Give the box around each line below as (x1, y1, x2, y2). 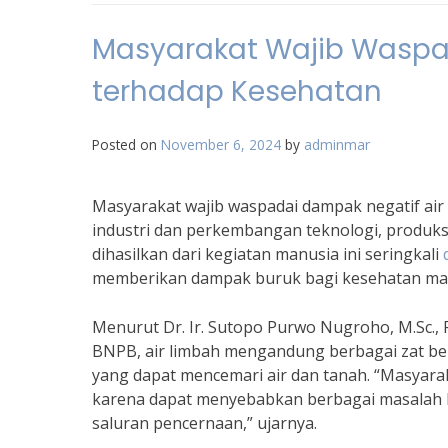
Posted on (92, 135, 161, 154)
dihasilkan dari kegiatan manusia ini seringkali (92, 243, 443, 265)
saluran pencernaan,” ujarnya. (92, 412, 317, 434)
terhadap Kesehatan (92, 72, 382, 111)
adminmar (304, 135, 370, 154)
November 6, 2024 (161, 135, 281, 154)
